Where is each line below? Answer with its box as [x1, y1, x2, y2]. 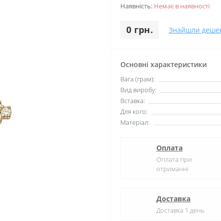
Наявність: [120, 1, 154, 10]
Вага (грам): [120, 74, 155, 83]
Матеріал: [120, 118, 149, 127]
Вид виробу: [120, 85, 156, 94]
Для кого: [120, 107, 147, 116]
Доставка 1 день [156, 206, 204, 215]
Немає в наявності [154, 1, 210, 10]
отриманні [156, 164, 188, 173]
